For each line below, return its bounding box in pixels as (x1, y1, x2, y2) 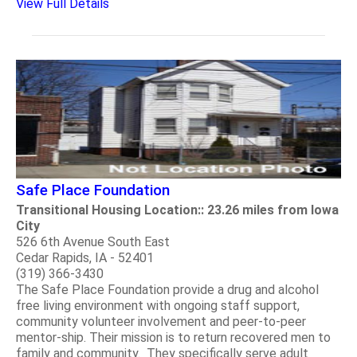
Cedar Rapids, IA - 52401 (16, 250, 154, 266)
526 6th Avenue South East (16, 234, 170, 250)
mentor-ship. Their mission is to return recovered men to (16, 330, 331, 346)
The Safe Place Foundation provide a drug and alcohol (16, 282, 319, 298)
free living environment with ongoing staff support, (16, 298, 300, 314)
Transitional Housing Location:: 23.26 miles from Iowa (16, 202, 339, 218)
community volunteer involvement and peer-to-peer (16, 314, 306, 330)
